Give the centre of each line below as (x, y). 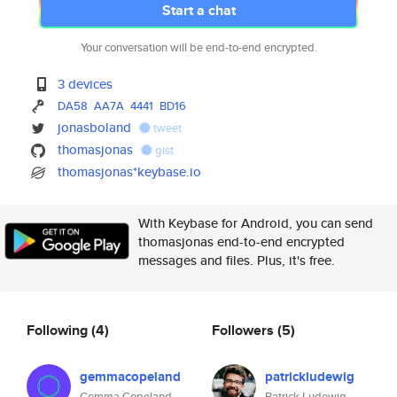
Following (59, 330)
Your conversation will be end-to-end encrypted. (198, 47)
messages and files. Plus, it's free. (237, 260)
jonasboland (95, 127)
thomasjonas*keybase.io (130, 171)
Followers (245, 330)
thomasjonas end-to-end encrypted (241, 241)
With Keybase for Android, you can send (256, 223)
